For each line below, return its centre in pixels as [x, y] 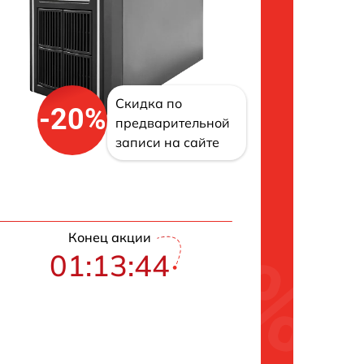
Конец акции [109, 237]
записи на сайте [168, 142]
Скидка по [149, 103]
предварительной [173, 122]
